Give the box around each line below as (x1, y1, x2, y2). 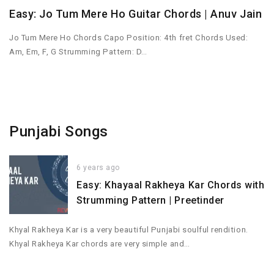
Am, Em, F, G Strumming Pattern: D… (9, 47, 147, 57)
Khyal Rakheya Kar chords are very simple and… (9, 239, 190, 248)
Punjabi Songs (9, 123, 108, 141)
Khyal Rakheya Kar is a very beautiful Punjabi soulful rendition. (9, 224, 248, 234)
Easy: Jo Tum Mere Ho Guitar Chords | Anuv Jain (9, 7, 262, 21)
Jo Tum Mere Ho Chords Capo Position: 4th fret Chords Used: (9, 33, 248, 43)
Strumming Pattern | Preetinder (76, 194, 224, 207)
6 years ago (76, 163, 120, 172)
